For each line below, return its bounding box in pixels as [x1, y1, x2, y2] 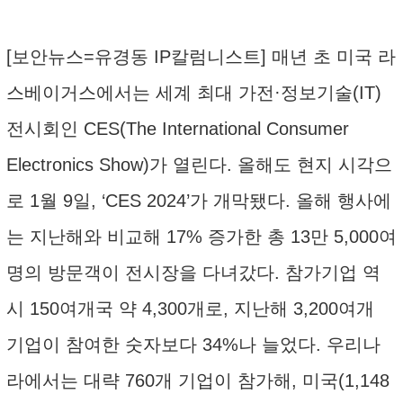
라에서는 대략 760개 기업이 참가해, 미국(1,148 [6, 371, 390, 390]
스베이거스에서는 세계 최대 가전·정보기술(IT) [6, 83, 381, 103]
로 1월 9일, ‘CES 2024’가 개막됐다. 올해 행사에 [6, 191, 391, 210]
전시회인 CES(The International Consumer [6, 119, 349, 139]
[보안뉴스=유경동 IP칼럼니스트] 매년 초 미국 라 [6, 47, 396, 67]
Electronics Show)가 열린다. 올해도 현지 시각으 [6, 155, 392, 175]
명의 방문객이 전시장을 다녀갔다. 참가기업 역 [6, 263, 381, 282]
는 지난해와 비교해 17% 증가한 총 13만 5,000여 [6, 227, 397, 246]
